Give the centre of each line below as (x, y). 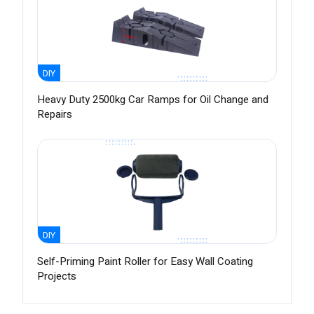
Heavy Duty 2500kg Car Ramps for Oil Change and (153, 100)
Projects (57, 277)
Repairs (55, 115)
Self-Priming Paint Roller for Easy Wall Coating (145, 262)
